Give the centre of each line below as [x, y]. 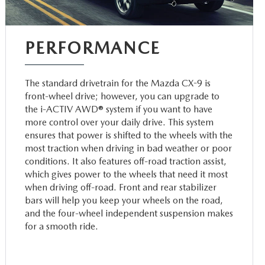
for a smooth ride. [62, 226]
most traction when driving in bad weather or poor [129, 148]
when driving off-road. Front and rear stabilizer [121, 187]
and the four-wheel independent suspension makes [129, 213]
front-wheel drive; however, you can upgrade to [122, 96]
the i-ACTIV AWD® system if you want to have [119, 109]
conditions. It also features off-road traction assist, [126, 161]
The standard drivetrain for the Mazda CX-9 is [118, 83]
